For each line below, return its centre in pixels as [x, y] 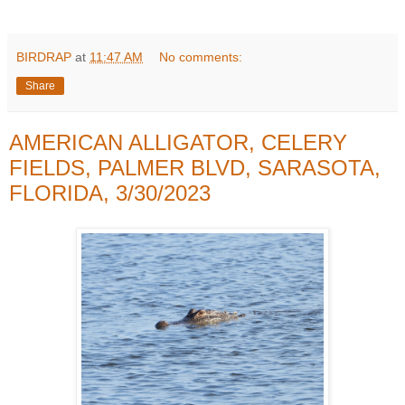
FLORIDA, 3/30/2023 [110, 193]
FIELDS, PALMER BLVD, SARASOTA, [195, 167]
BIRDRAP [44, 57]
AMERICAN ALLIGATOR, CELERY [178, 142]
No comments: [201, 57]
